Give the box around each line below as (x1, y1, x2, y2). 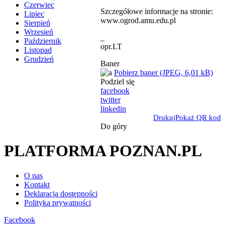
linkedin (100, 104, 126, 113)
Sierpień (24, 19, 50, 28)
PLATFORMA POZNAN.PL (4, 142, 202, 160)
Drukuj (153, 113, 175, 122)
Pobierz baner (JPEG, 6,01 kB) (114, 68, 213, 77)
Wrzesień (24, 28, 53, 37)
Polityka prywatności (24, 198, 91, 207)
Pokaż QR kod (175, 113, 221, 122)
